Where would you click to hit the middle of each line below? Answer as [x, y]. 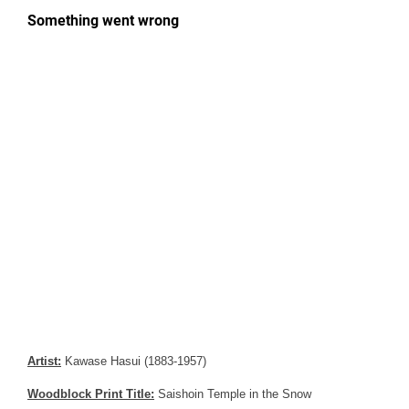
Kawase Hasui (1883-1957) [134, 362]
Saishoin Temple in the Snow [233, 394]
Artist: [44, 362]
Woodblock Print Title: [91, 394]
